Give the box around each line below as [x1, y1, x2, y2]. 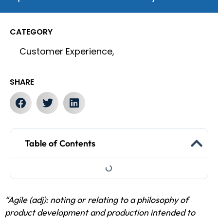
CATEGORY [10, 26, 53, 38]
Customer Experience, [19, 45, 114, 58]
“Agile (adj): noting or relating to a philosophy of [5, 194, 188, 206]
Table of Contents [25, 138, 95, 149]
